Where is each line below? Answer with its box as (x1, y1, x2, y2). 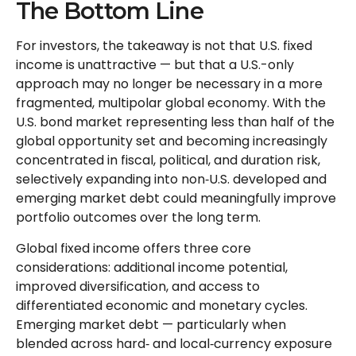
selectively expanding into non (16, 170, 205, 189)
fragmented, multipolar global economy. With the (16, 94, 326, 113)
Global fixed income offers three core (16, 239, 251, 258)
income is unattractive (16, 56, 160, 75)
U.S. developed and (209, 170, 327, 189)
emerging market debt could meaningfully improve (16, 189, 336, 208)
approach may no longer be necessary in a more (16, 75, 323, 94)
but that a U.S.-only (171, 56, 294, 75)
